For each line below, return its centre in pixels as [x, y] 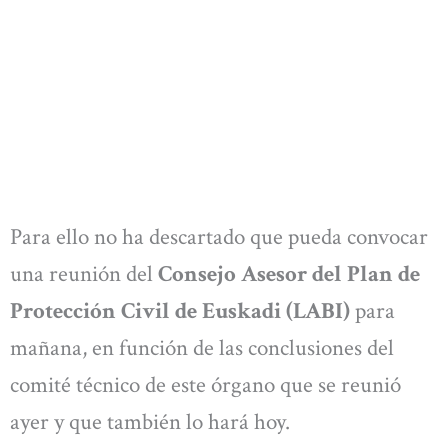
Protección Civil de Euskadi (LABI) [180, 310]
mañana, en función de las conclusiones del [202, 347]
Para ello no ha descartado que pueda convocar [219, 236]
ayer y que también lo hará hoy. [150, 421]
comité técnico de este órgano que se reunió [205, 384]
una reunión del [84, 273]
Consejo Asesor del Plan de [289, 273]
